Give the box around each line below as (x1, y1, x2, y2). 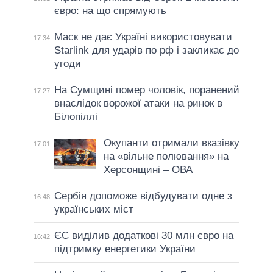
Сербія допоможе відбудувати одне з (54, 190, 232, 202)
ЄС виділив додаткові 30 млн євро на (54, 229, 233, 241)
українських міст (54, 203, 133, 215)
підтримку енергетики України (54, 243, 196, 255)
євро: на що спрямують (54, 4, 166, 16)
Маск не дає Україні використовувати (54, 30, 232, 43)
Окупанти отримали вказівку (103, 136, 239, 149)
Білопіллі (54, 110, 97, 122)
